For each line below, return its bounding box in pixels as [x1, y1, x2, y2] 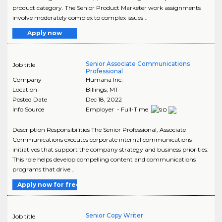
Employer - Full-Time [85, 105, 150, 113]
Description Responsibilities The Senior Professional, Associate [12, 125, 186, 133]
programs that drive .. [12, 165, 75, 173]
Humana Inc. [85, 75, 123, 83]
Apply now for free [17, 180, 80, 188]
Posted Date [12, 95, 47, 103]
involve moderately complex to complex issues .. [12, 13, 148, 21]
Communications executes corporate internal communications [12, 135, 192, 143]
